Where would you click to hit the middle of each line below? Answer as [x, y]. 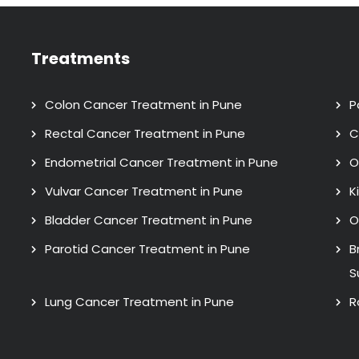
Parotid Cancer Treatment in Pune [147, 248]
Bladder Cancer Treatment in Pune [148, 220]
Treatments [80, 58]
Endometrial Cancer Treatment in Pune [161, 162]
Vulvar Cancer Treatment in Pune [143, 191]
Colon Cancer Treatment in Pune [143, 104]
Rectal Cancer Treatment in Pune [145, 133]
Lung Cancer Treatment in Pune [139, 301]
